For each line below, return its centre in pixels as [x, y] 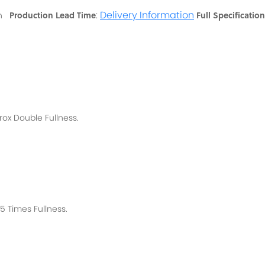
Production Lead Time [53, 14]
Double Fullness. [47, 117]
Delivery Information [147, 15]
